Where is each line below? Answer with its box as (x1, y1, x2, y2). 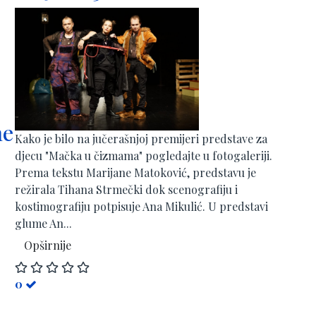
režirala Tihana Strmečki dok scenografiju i (15, 181, 238, 197)
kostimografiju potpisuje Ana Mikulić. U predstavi (15, 198, 268, 214)
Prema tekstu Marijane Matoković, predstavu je (15, 164, 256, 180)
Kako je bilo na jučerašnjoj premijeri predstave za (15, 130, 267, 146)
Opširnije (24, 237, 71, 253)
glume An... (15, 215, 72, 231)
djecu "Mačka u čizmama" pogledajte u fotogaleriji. (15, 147, 272, 163)
